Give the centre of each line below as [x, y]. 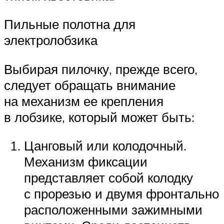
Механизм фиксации [86, 162]
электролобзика [51, 40]
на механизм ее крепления [84, 101]
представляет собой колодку [108, 178]
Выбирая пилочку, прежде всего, [101, 69]
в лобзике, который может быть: [99, 117]
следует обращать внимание [90, 85]
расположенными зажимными [113, 210]
